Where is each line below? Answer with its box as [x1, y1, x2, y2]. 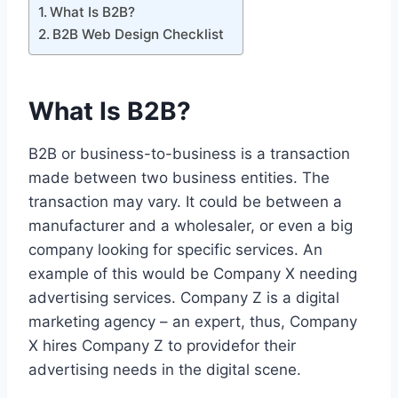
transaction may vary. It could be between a [28, 193, 342, 211]
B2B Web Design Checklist [52, 26, 225, 44]
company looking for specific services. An [28, 241, 322, 259]
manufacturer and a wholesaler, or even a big [28, 217, 353, 235]
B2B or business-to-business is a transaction [28, 145, 350, 163]
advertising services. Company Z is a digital [28, 289, 339, 307]
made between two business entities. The [28, 169, 330, 187]
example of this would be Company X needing [28, 265, 357, 283]
